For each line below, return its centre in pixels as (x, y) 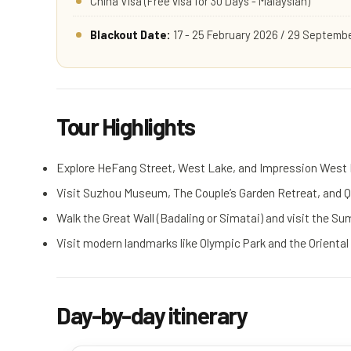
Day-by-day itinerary (152, 315)
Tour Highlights (126, 126)
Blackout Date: (130, 34)
